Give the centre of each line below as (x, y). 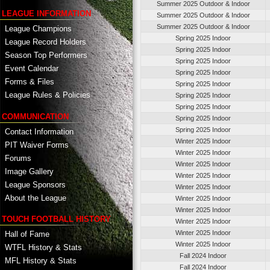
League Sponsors (35, 184)
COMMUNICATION (35, 116)
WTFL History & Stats (43, 247)
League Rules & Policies (48, 95)
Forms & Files (30, 82)
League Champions (38, 29)
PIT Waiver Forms (37, 145)
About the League (36, 198)
